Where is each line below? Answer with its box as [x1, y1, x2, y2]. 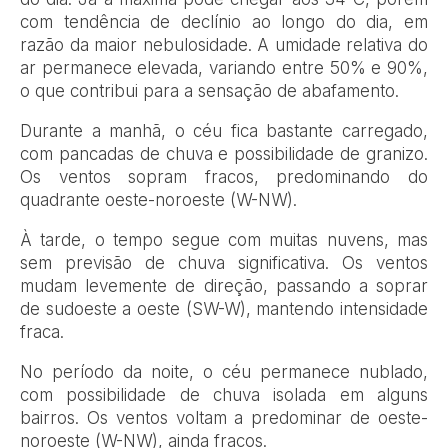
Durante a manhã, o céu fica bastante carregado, [20, 120, 428, 141]
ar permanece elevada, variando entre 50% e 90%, [20, 57, 428, 78]
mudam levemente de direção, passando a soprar [20, 275, 428, 296]
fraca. [20, 321, 64, 342]
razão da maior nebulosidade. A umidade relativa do [20, 34, 428, 55]
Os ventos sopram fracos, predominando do [20, 166, 428, 187]
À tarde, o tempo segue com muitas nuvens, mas [20, 229, 428, 250]
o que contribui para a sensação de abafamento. [20, 80, 399, 101]
